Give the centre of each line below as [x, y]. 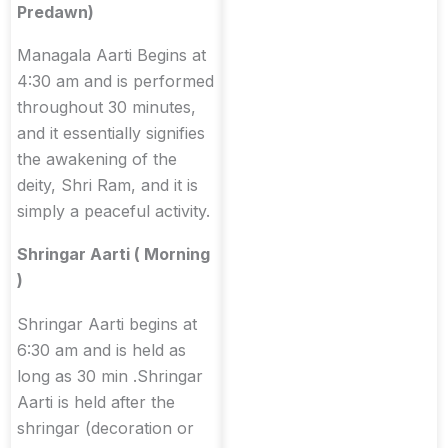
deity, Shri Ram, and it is [107, 185]
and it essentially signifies [111, 133]
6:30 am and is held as [101, 349]
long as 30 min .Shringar [110, 375]
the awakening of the [97, 159]
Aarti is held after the [96, 401]
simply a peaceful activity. [113, 211]
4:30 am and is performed [115, 81]
